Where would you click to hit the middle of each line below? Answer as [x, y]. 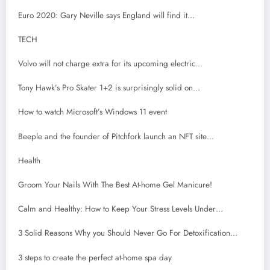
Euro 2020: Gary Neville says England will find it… [106, 15]
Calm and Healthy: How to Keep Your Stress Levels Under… [121, 209]
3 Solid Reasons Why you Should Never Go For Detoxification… [128, 233]
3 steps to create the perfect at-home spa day [95, 257]
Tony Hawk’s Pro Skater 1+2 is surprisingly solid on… [109, 88]
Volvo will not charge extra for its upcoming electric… [110, 64]
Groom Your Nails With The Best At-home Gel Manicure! [115, 184]
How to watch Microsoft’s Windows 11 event [93, 112]
